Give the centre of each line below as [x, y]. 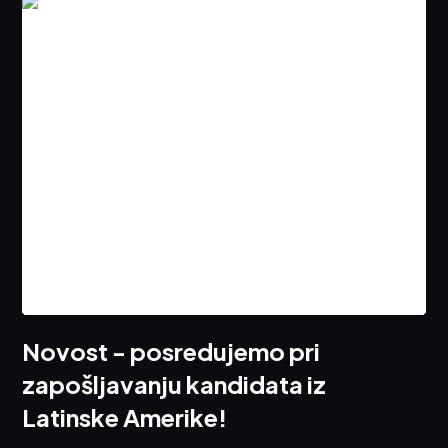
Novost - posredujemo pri [171, 351]
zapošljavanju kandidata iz [174, 384]
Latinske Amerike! [125, 417]
